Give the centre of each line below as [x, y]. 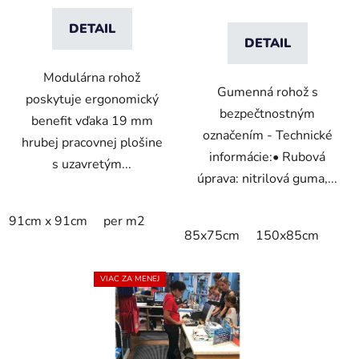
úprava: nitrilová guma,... [267, 179]
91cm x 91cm [48, 222]
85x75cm [212, 236]
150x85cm [287, 236]
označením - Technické [267, 136]
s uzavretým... [92, 165]
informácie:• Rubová [267, 157]
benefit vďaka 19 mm [92, 121]
